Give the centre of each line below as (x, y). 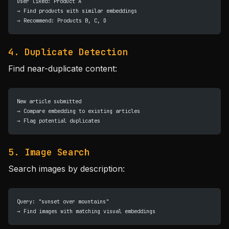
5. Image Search (49, 152)
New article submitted (49, 101)
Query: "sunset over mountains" (63, 201)
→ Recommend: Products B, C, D (62, 20)
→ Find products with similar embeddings (77, 11)
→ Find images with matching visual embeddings (86, 211)
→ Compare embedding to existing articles (78, 111)
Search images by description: (66, 169)
